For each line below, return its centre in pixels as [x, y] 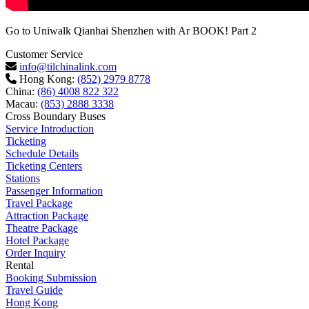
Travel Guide [34, 290]
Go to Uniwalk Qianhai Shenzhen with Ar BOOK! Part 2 [131, 30]
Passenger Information [54, 190]
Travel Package [39, 203]
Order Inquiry [36, 252]
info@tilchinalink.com [68, 66]
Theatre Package [42, 228]
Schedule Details [42, 153]
